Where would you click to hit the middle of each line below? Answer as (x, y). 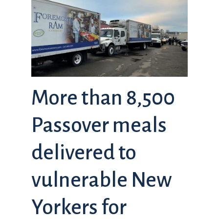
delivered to (84, 152)
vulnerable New (102, 180)
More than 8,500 (103, 98)
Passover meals (99, 125)
